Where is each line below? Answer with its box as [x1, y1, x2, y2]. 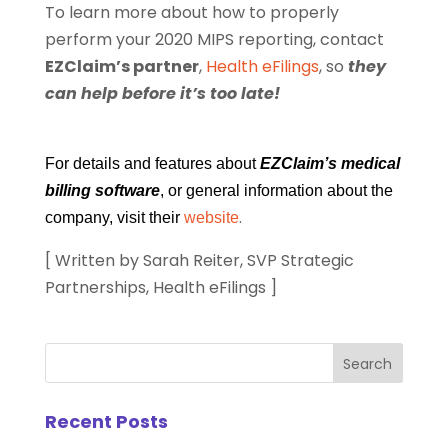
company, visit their [44, 209, 184, 227]
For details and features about [44, 155, 260, 173]
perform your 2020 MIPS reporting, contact [44, 28, 384, 52]
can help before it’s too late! [44, 82, 280, 106]
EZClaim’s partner [44, 55, 199, 79]
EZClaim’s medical [259, 155, 400, 173]
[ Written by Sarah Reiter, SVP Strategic [44, 249, 354, 273]
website [183, 209, 239, 227]
